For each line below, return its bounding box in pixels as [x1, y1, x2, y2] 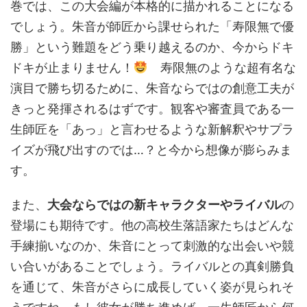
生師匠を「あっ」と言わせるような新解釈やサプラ [10, 121, 294, 136]
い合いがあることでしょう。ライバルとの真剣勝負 [10, 258, 294, 273]
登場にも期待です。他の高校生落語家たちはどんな [10, 217, 294, 232]
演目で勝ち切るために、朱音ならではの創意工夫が [10, 80, 294, 95]
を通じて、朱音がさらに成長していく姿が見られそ [10, 279, 294, 294]
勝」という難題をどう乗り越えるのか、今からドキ [10, 39, 294, 54]
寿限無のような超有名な [147, 60, 296, 75]
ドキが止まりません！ [10, 60, 134, 75]
